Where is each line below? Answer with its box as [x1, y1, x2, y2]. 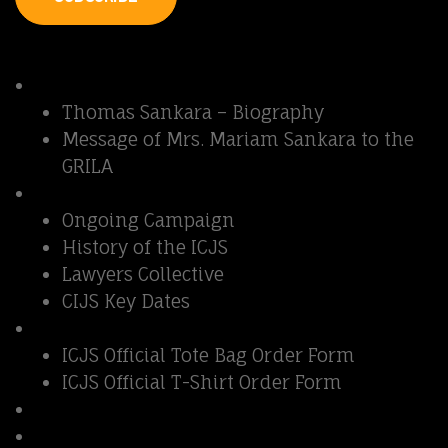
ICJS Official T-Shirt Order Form [62, 371, 342, 393]
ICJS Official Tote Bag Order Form [62, 344, 355, 366]
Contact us [35, 398, 130, 420]
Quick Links [154, 23, 294, 53]
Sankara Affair [35, 182, 161, 204]
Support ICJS [35, 317, 148, 339]
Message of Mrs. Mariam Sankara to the [62, 128, 414, 150]
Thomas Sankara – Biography [62, 101, 324, 123]
